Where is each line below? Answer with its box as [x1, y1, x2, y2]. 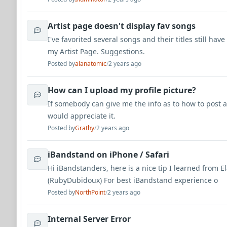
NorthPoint [75, 188, 105, 197]
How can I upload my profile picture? [48, 85, 196, 96]
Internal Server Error [48, 213, 131, 224]
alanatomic [75, 59, 106, 68]
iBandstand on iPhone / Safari [48, 149, 169, 160]
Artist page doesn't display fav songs [48, 20, 196, 31]
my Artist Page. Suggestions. [48, 47, 145, 56]
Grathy [75, 124, 94, 132]
